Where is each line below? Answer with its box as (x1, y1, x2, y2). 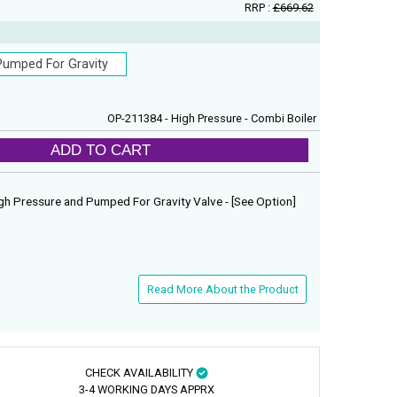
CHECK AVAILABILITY (84, 365, 196, 379)
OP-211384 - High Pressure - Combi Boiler (107, 111, 317, 125)
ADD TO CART (51, 141, 152, 160)
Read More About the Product (146, 282, 299, 296)
